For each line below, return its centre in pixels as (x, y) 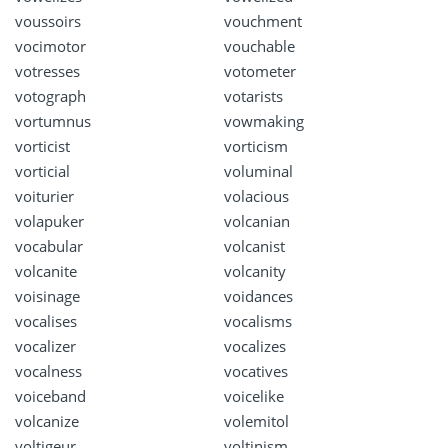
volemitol (256, 421)
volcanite (46, 271)
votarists (253, 96)
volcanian (257, 221)
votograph (50, 96)
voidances (258, 296)
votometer (260, 71)
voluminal (258, 171)
